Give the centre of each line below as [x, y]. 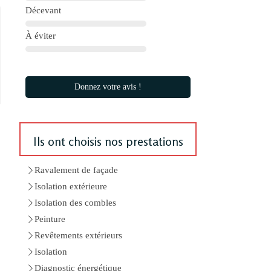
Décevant [43, 10]
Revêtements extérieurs [78, 235]
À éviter [41, 36]
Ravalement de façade [76, 170]
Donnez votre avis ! [108, 87]
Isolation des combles [75, 203]
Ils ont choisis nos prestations [108, 141]
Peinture [50, 219]
